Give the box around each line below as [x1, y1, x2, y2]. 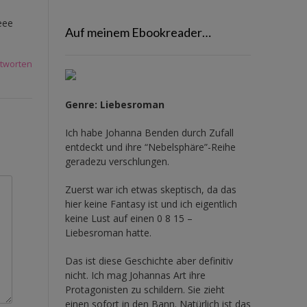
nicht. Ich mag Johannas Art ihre [64, 268, 206, 282]
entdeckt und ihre [64, 140, 145, 153]
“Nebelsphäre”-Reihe [144, 140, 236, 153]
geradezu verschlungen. [64, 154, 169, 168]
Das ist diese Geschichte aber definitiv [64, 254, 233, 267]
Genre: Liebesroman [64, 97, 164, 111]
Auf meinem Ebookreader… [64, 24, 211, 40]
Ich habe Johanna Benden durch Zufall [64, 125, 234, 139]
